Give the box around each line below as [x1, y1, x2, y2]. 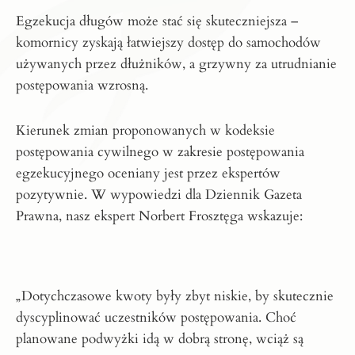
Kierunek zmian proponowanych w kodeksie [16, 121, 275, 140]
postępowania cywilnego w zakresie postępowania [16, 143, 304, 162]
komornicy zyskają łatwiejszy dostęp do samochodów [16, 33, 321, 52]
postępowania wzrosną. [16, 76, 148, 95]
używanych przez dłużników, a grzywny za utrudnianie [16, 55, 337, 74]
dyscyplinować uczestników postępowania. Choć [16, 308, 296, 327]
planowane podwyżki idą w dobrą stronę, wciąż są [16, 330, 303, 349]
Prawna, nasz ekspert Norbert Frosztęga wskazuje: [16, 207, 303, 226]
